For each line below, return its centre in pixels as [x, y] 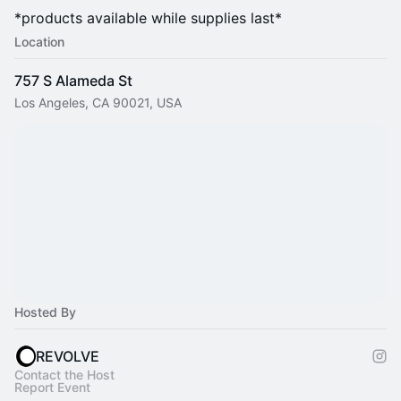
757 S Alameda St [73, 81]
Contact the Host [64, 375]
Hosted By [45, 312]
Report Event [52, 387]
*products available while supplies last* [148, 18]
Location [39, 42]
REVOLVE [68, 356]
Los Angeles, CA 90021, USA [98, 102]
